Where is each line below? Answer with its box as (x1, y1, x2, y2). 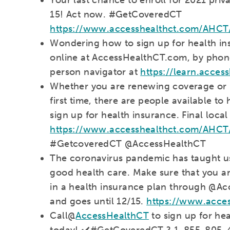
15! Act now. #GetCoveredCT (50, 8, 182, 20)
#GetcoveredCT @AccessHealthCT (50, 138, 206, 149)
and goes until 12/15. (50, 195, 147, 207)
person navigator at (50, 66, 141, 78)
